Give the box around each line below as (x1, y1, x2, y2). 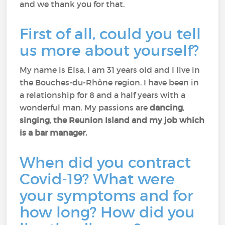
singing (20, 115, 50, 125)
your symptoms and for (20, 186, 194, 205)
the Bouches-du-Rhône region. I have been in (20, 77, 199, 87)
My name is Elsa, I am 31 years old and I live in (20, 65, 200, 75)
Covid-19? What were (20, 170, 175, 188)
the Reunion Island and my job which (53, 115, 205, 125)
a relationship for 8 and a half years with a (20, 90, 186, 100)
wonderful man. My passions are (20, 102, 150, 113)
